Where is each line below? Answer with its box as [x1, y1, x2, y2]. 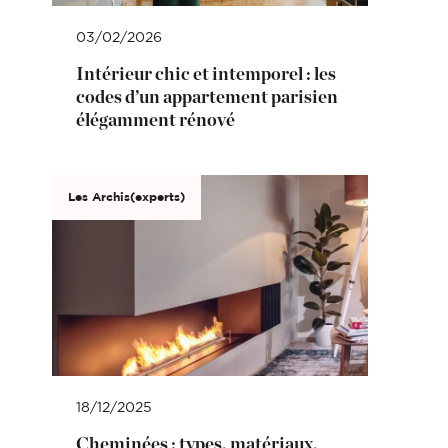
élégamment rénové [75, 111, 235, 130]
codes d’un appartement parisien [75, 88, 338, 107]
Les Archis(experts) [67, 191, 185, 203]
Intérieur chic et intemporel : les [75, 65, 336, 84]
